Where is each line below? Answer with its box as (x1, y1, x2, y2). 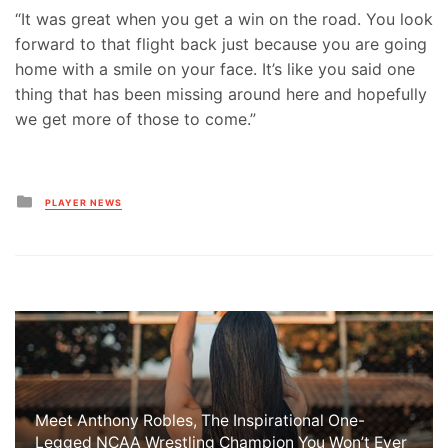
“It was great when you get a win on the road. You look (15, 8, 433, 29)
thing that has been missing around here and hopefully (15, 83, 427, 104)
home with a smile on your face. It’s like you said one (15, 58, 415, 79)
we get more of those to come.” (15, 108, 256, 129)
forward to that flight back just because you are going (15, 33, 427, 54)
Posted (32, 187, 91, 209)
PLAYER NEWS (45, 196, 122, 208)
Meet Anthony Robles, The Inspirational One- (35, 410, 365, 430)
